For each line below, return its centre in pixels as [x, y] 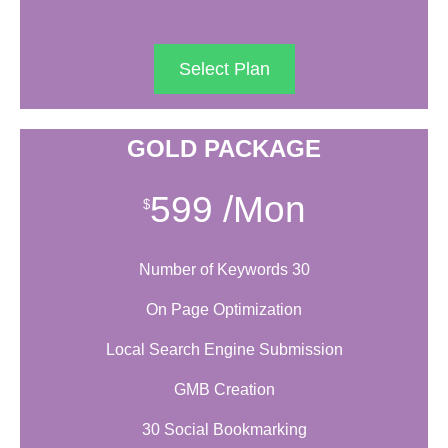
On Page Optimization [224, 310]
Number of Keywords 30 [224, 270]
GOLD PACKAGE [224, 149]
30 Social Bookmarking [224, 430]
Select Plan [224, 69]
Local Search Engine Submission [224, 350]
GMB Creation [224, 390]
